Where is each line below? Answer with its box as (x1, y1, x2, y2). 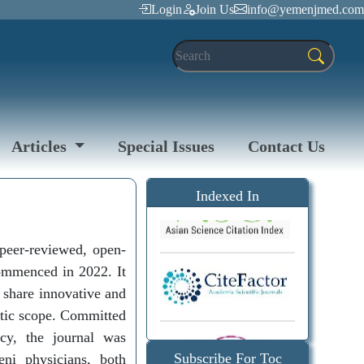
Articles (11, 137, 71, 155)
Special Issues (117, 137, 214, 155)
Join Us (195, 2, 234, 16)
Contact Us (248, 137, 325, 155)
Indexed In (196, 188, 259, 204)
